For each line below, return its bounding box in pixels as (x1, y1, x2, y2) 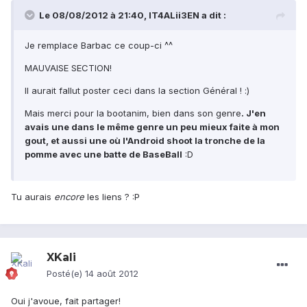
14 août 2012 (85, 268, 138, 280)
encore (54, 191, 87, 203)
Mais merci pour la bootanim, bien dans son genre (25, 108, 241, 119)
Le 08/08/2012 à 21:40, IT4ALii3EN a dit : (39, 10, 226, 21)
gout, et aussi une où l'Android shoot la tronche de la (25, 135, 265, 147)
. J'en (241, 108, 266, 119)
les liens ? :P (87, 191, 140, 203)
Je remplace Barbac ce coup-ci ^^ (25, 40, 173, 51)
